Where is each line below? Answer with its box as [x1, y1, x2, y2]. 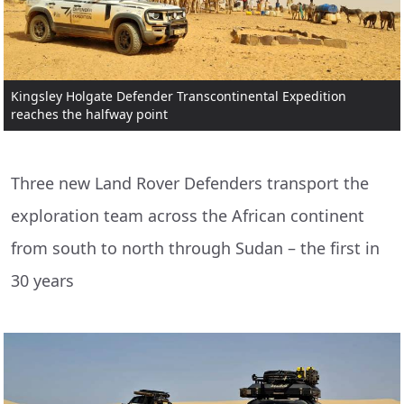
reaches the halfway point [11, 106, 168, 124]
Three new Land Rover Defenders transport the [11, 172, 369, 195]
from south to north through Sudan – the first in [11, 237, 380, 260]
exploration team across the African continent [11, 205, 364, 227]
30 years [11, 270, 74, 292]
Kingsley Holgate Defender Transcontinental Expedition [11, 87, 346, 106]
